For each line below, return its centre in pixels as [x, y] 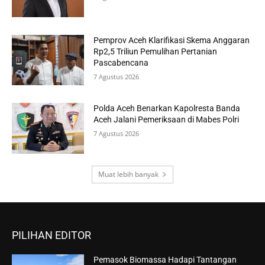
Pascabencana [121, 62]
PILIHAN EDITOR [51, 235]
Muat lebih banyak [128, 174]
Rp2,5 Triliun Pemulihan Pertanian [156, 51]
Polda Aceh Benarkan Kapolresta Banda [167, 109]
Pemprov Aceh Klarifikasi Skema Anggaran [172, 40]
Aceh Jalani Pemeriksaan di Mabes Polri [167, 120]
